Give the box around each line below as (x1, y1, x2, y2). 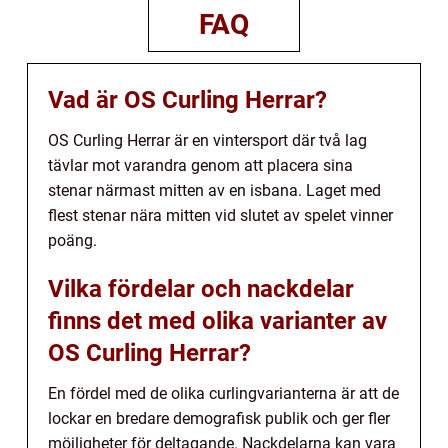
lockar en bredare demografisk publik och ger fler (48, 408, 390, 428)
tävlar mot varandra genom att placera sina (48, 155, 353, 175)
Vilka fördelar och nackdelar (48, 274, 354, 303)
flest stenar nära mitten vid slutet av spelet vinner (48, 205, 393, 225)
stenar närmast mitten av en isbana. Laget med (48, 180, 381, 200)
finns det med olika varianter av (48, 306, 387, 335)
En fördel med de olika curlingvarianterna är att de (48, 383, 399, 403)
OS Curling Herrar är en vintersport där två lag (48, 130, 367, 150)
